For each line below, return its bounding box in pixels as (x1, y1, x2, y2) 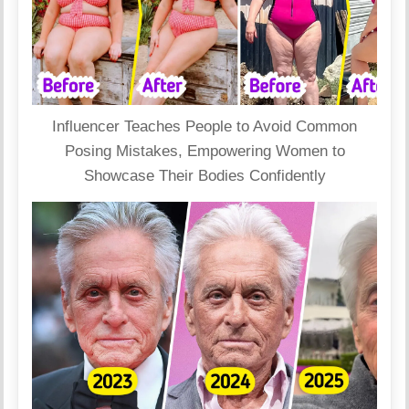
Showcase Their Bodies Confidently (83, 166, 326, 184)
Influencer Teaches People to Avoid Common (52, 117, 357, 135)
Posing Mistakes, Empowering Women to (64, 142, 345, 160)
